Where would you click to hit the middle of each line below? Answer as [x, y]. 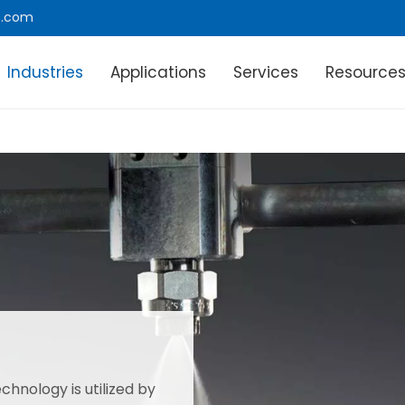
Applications [159, 72]
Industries [46, 72]
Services [266, 72]
